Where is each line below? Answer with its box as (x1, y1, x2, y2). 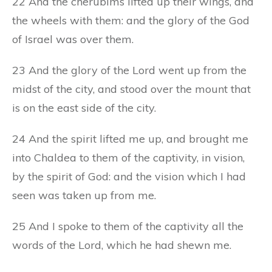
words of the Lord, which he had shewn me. (12, 237, 231, 252)
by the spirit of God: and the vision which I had (12, 169, 246, 183)
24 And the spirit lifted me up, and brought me (12, 131, 248, 146)
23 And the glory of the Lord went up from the (12, 63, 246, 77)
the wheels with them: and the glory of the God (12, 13, 250, 27)
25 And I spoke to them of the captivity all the (12, 219, 243, 233)
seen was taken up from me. (12, 188, 156, 202)
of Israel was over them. (12, 32, 134, 46)
